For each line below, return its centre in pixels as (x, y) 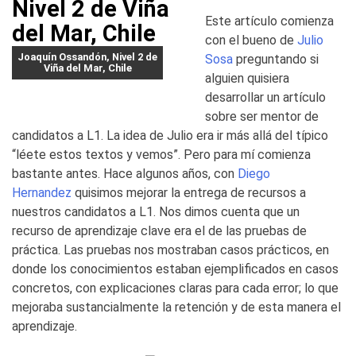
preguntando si (276, 59)
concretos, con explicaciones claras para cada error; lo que (175, 288)
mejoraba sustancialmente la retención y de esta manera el (176, 307)
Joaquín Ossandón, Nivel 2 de (87, 56)
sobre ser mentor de (262, 116)
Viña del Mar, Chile (87, 68)
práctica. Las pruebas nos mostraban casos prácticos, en (170, 250)
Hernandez (42, 193)
